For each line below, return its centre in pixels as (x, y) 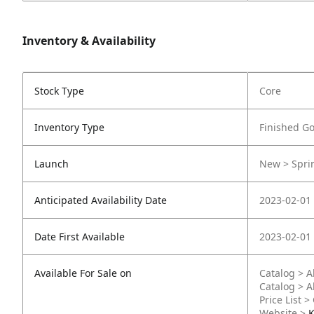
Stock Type (59, 91)
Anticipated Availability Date (101, 200)
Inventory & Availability (89, 41)
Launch (52, 164)
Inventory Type (69, 127)
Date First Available (80, 237)
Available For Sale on (83, 273)
